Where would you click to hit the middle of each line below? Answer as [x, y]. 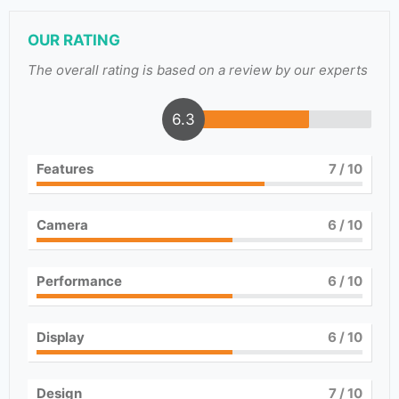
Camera [62, 225]
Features [65, 169]
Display [61, 337]
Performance [79, 281]
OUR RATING [74, 40]
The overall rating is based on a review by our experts [198, 70]
